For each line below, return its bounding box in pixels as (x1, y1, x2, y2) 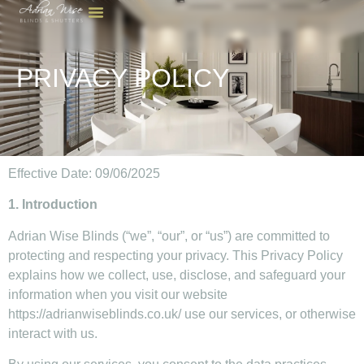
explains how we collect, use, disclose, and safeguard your (8, 267, 345, 282)
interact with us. (8, 326, 97, 340)
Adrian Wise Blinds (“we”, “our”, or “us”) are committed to (8, 228, 330, 243)
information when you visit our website (8, 287, 227, 301)
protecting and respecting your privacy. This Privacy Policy (8, 248, 343, 262)
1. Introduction (8, 197, 97, 212)
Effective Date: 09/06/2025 (8, 167, 160, 180)
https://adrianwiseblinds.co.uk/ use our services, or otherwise (8, 306, 356, 321)
